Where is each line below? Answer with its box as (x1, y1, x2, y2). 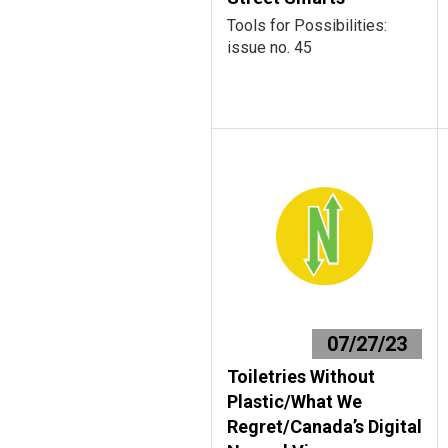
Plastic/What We (227, 391, 362, 412)
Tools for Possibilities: (227, 16, 387, 35)
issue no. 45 (227, 38, 312, 57)
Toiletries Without (227, 366, 375, 387)
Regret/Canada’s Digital (227, 416, 422, 437)
